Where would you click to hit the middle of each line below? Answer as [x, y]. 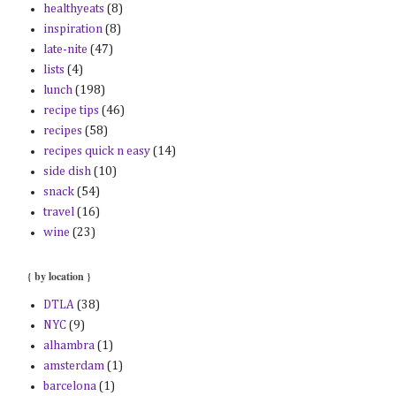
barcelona [69, 386]
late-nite [65, 49]
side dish [67, 171]
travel [58, 212]
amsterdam [73, 366]
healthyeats [73, 8]
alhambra [69, 345]
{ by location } [59, 276]
